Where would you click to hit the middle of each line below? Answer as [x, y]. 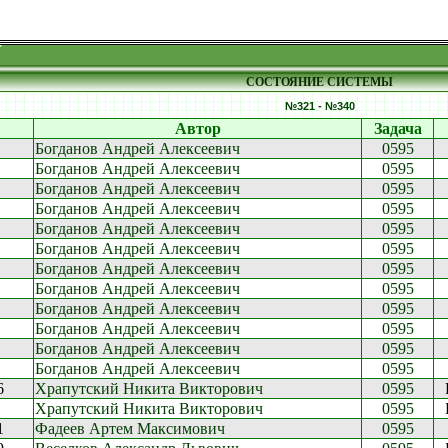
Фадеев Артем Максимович [130, 428]
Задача [397, 128]
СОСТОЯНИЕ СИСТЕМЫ [319, 82]
